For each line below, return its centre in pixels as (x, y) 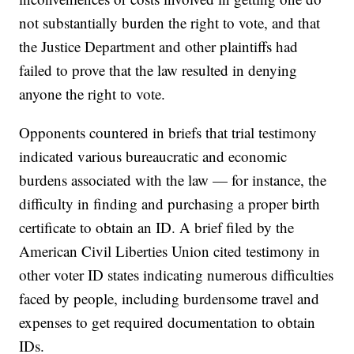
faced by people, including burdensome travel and (169, 299)
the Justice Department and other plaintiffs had (159, 47)
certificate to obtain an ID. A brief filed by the (157, 228)
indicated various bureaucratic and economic (153, 156)
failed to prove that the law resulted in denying (158, 70)
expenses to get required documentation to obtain (168, 322)
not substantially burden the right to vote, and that (170, 23)
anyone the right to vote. (92, 94)
